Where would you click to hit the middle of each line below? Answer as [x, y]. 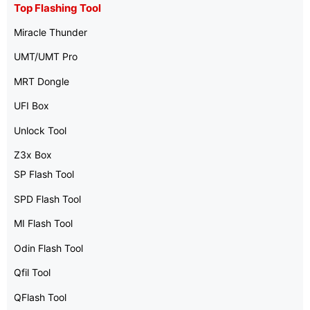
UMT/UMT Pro [46, 56]
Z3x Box [33, 155]
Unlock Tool [40, 130]
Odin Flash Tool [48, 248]
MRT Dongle [42, 81]
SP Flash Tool [44, 174]
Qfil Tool [32, 272]
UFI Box [31, 106]
